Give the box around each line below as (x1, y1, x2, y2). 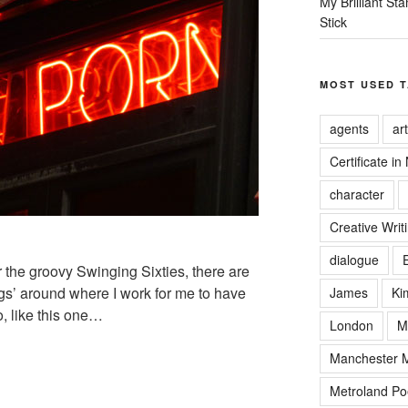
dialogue (329, 250, 379, 269)
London (329, 316, 373, 334)
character (329, 185, 384, 203)
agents (329, 119, 369, 138)
